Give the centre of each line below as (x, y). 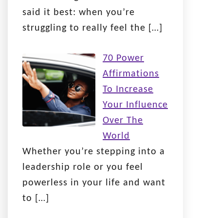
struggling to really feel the (85, 28)
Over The (123, 120)
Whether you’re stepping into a (94, 152)
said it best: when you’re (79, 12)
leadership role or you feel (83, 167)
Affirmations (131, 74)
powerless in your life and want (94, 183)
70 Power (123, 58)
